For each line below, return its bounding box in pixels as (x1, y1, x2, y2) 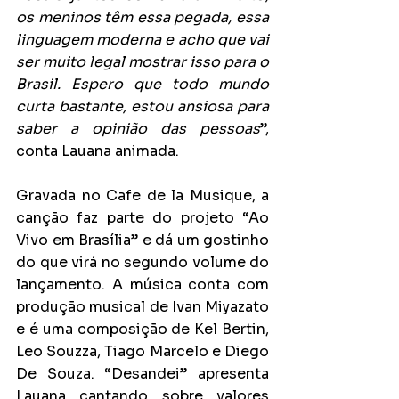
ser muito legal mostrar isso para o (16, 53, 269, 71)
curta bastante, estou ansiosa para (16, 97, 269, 116)
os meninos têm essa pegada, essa (16, 8, 269, 27)
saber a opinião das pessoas (16, 119, 260, 138)
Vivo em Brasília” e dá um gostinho (16, 231, 269, 249)
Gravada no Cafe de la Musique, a (16, 186, 269, 205)
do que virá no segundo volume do (16, 253, 269, 272)
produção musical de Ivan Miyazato (16, 297, 269, 316)
